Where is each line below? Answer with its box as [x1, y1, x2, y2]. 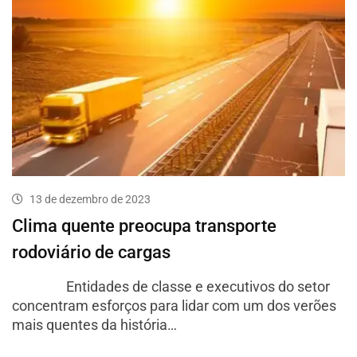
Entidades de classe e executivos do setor [12, 278, 330, 296]
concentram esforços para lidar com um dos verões [12, 297, 336, 315]
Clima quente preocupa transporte [12, 216, 277, 237]
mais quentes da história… [12, 316, 177, 334]
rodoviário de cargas [12, 242, 171, 263]
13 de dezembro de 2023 [29, 193, 151, 206]
